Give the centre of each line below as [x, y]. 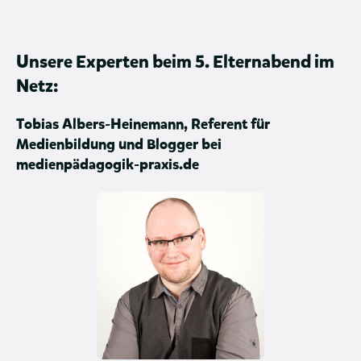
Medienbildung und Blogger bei [119, 145]
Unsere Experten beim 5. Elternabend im [175, 62]
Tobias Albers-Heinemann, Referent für [143, 124]
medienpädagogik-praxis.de [108, 165]
